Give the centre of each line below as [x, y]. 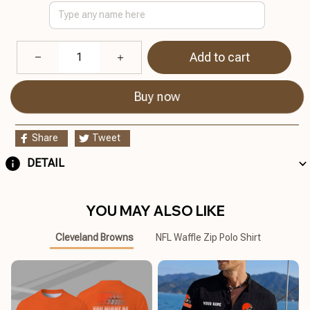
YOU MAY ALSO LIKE [155, 210]
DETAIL [45, 163]
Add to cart [219, 57]
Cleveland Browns [94, 238]
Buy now [157, 97]
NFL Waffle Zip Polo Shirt [208, 238]
